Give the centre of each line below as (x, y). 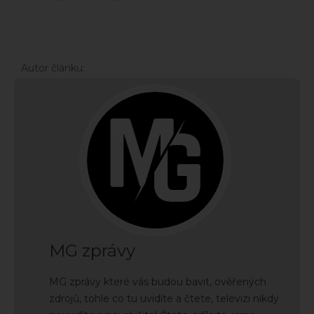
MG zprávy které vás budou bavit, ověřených (158, 281)
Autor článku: (53, 68)
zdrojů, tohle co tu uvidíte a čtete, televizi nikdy (164, 298)
